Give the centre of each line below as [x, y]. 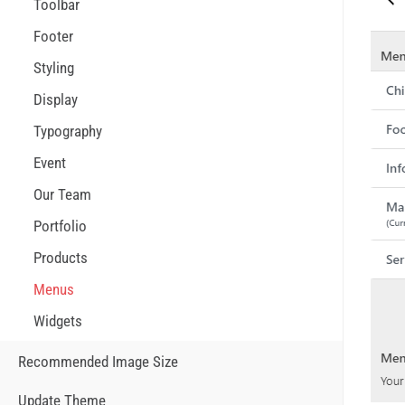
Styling [54, 68]
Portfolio [60, 226]
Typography [68, 131]
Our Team [62, 194]
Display [56, 99]
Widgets [58, 321]
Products [61, 258]
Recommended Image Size [98, 362]
